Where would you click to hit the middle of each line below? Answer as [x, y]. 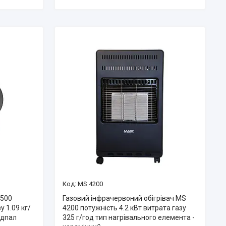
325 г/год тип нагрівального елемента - [128, 217]
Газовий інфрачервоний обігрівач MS [124, 198]
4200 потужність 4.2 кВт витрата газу [124, 208]
